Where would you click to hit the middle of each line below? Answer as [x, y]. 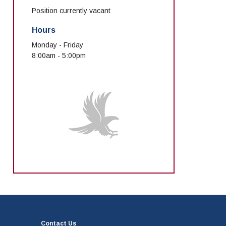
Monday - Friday [58, 45]
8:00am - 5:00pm [59, 56]
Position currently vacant [71, 11]
